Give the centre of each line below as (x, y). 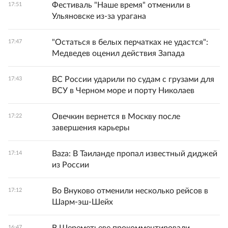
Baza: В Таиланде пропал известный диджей (135, 154)
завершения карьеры (91, 128)
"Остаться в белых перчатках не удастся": (130, 42)
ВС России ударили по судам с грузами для (133, 79)
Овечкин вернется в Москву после (116, 117)
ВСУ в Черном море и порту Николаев (123, 91)
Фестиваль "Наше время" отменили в (121, 5)
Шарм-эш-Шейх (82, 202)
